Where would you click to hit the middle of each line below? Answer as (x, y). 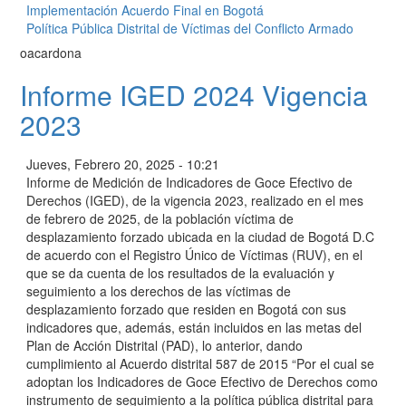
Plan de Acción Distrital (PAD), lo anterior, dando (164, 345)
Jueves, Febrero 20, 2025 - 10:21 (123, 164)
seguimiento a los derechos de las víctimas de (159, 290)
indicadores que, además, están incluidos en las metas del (194, 327)
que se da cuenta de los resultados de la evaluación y (180, 272)
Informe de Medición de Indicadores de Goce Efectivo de (189, 182)
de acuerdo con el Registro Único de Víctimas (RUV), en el (194, 254)
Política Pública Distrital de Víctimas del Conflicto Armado (190, 28)
